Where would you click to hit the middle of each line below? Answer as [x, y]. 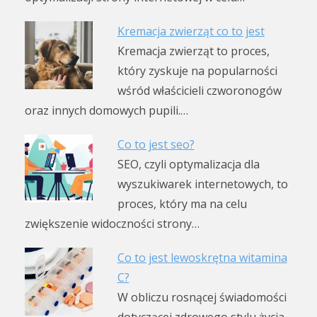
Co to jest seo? [156, 144]
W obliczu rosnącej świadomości [202, 297]
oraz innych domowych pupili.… [106, 110]
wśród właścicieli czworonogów [199, 90]
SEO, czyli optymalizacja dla [188, 164]
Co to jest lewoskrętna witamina [202, 257]
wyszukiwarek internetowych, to [202, 184]
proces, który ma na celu [182, 203]
